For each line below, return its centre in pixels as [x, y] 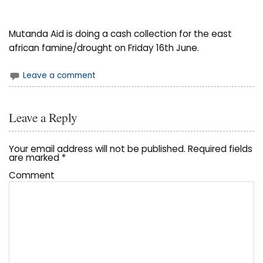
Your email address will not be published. [97, 149]
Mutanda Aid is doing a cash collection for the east [121, 34]
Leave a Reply [43, 117]
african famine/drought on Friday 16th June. [104, 48]
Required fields [219, 149]
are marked [36, 157]
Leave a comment [60, 76]
